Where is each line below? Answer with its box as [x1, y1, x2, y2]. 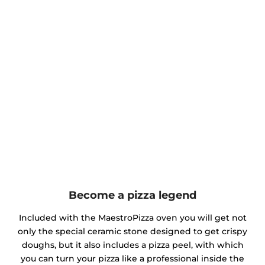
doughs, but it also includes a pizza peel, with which [21, 239, 244, 250]
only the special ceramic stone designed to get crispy [18, 225, 247, 237]
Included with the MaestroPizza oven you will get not [18, 212, 247, 223]
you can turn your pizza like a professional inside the [21, 253, 244, 264]
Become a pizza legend [69, 188, 196, 202]
